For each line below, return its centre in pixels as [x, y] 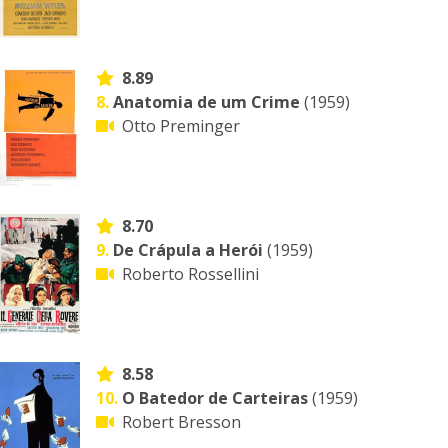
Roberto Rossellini [190, 274]
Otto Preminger [181, 126]
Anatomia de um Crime [206, 102]
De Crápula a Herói [188, 250]
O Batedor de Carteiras [215, 398]
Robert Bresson [181, 422]
